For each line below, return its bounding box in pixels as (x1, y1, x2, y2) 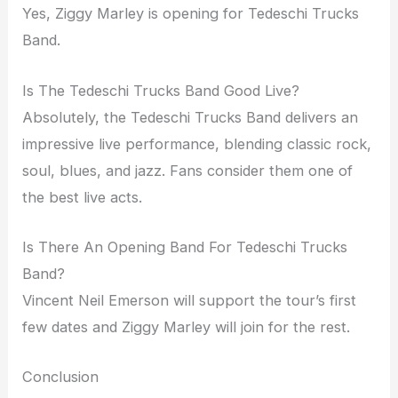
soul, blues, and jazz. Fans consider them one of (22, 161, 354, 179)
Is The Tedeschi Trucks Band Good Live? (22, 81, 300, 99)
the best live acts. (22, 187, 143, 206)
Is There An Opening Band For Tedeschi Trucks (22, 237, 348, 256)
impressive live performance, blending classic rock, (22, 134, 372, 153)
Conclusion (22, 368, 99, 386)
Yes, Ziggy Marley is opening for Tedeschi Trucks (22, 4, 360, 23)
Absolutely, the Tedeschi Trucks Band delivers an (22, 107, 359, 126)
